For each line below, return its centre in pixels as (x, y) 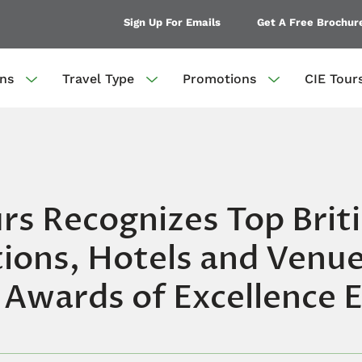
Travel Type (98, 79)
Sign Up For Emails (172, 22)
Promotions (219, 79)
